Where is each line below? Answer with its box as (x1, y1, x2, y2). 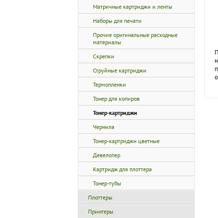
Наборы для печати (93, 17, 142, 24)
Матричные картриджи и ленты (93, 3, 172, 10)
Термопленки (93, 81, 126, 88)
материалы (93, 38, 121, 46)
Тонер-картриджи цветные (93, 137, 160, 145)
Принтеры (88, 208, 113, 215)
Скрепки (93, 53, 114, 60)
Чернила (93, 123, 114, 130)
